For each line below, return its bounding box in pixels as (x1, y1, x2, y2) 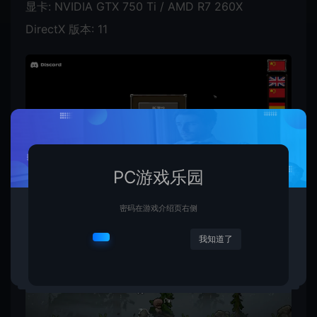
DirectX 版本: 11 (25, 21, 108, 36)
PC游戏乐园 (113, 166, 204, 188)
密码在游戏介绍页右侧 (119, 203, 197, 213)
